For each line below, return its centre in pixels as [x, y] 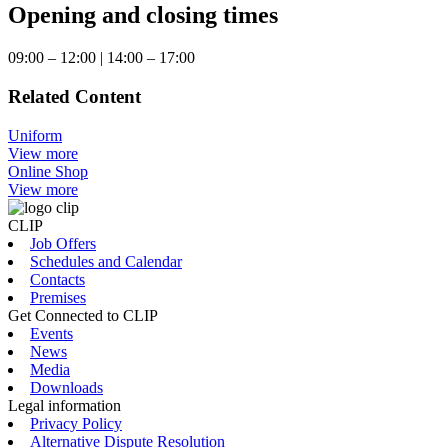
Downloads [66, 387]
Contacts [57, 279]
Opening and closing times [143, 15]
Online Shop [48, 171]
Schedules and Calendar [106, 261]
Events [51, 333]
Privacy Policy [76, 423]
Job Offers [63, 243]
